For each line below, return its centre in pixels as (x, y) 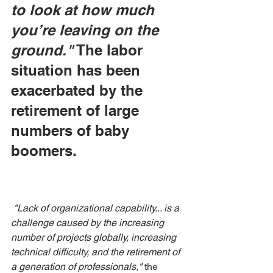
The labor (110, 50)
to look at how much (85, 10)
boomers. (44, 151)
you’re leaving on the (87, 30)
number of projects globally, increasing (95, 237)
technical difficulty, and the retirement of (97, 252)
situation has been (78, 70)
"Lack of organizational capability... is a (97, 208)
